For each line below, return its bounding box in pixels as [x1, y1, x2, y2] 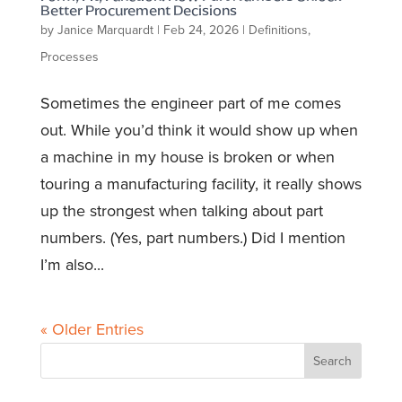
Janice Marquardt [57, 22, 153, 38]
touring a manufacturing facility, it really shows [39, 174, 362, 194]
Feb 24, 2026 [162, 22, 239, 38]
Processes [39, 49, 99, 65]
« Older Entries [39, 319, 144, 339]
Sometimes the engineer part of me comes [39, 93, 341, 113]
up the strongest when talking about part [39, 201, 323, 221]
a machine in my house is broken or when [39, 147, 335, 167]
